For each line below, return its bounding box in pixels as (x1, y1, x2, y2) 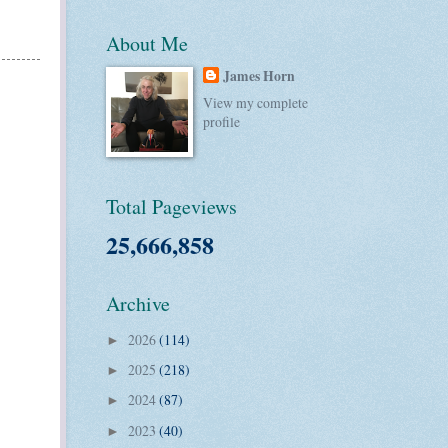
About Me (106, 29, 188, 57)
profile (203, 112, 241, 132)
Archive (106, 290, 170, 318)
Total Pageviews (106, 193, 237, 221)
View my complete (203, 93, 309, 113)
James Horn (223, 65, 296, 86)
